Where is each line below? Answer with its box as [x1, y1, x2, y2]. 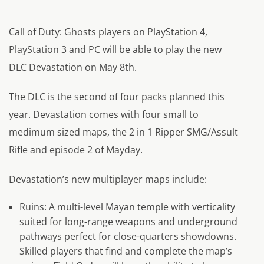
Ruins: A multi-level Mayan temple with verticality [19, 200, 235, 214]
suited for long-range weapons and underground [19, 215, 237, 229]
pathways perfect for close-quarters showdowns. [19, 230, 236, 243]
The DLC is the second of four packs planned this [9, 90, 225, 104]
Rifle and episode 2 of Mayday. [9, 143, 143, 157]
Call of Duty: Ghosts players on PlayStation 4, [9, 25, 207, 39]
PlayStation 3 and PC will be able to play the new [9, 43, 222, 57]
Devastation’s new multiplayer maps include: [9, 173, 207, 186]
